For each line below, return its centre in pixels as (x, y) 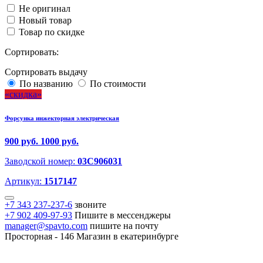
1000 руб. (60, 141)
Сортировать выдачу (46, 72)
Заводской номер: (41, 161)
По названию (46, 84)
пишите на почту (124, 226)
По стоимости (118, 84)
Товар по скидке (52, 32)
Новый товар (45, 21)
